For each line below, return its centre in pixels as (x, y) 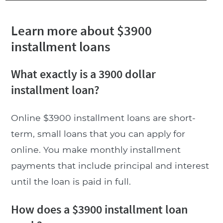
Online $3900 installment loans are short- (103, 117)
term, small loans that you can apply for (98, 133)
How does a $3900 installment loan (99, 209)
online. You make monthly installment (96, 149)
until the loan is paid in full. (71, 181)
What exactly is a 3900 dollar (83, 74)
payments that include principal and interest (110, 165)
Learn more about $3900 (81, 30)
